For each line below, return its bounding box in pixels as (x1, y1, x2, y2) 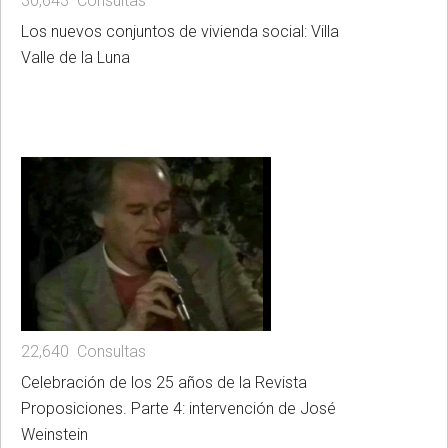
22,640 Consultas (21, 342, 146, 362)
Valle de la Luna (21, 48, 130, 68)
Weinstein (21, 425, 88, 445)
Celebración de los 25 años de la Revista (21, 373, 307, 393)
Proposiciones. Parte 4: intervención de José (21, 399, 336, 419)
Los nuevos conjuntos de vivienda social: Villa (21, 22, 339, 42)
